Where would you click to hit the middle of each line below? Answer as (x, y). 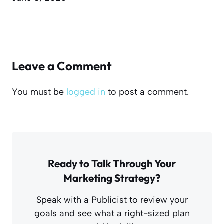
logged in (86, 92)
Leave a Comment (62, 66)
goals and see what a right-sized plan (112, 214)
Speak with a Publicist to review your (112, 200)
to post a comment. (147, 92)
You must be (39, 92)
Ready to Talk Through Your (112, 164)
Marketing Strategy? (112, 178)
